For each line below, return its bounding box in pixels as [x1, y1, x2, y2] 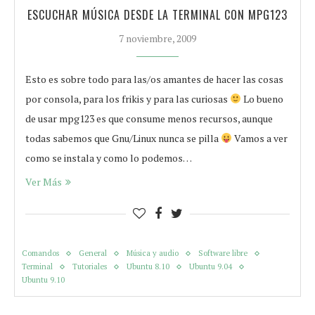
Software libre [198, 248, 247, 258]
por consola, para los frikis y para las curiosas [25, 92, 230, 105]
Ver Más [25, 175, 62, 188]
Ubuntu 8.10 [127, 262, 169, 271]
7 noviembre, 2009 [119, 32, 196, 45]
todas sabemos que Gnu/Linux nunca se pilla [25, 131, 221, 145]
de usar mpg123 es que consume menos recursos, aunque [25, 112, 273, 125]
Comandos [22, 248, 59, 258]
